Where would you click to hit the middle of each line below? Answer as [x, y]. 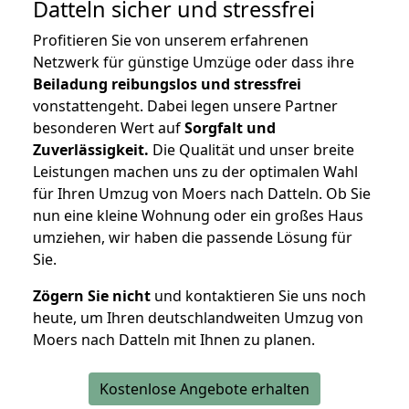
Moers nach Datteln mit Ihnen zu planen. [174, 340]
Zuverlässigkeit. [91, 150]
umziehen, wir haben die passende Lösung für [193, 238]
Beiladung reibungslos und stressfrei [167, 84]
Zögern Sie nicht [92, 296]
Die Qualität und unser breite [252, 150]
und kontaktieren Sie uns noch [258, 296]
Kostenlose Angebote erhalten [204, 389]
